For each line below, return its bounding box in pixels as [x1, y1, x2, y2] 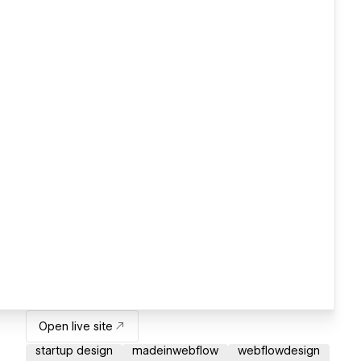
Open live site [39, 320, 113, 334]
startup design [35, 344, 113, 358]
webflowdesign [238, 344, 320, 358]
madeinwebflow [132, 344, 218, 358]
